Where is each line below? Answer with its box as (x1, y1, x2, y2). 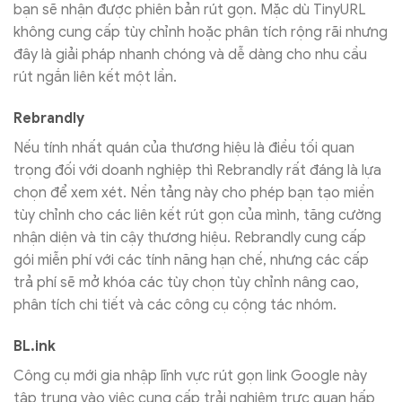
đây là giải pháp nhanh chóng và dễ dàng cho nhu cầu (13, 46, 367, 65)
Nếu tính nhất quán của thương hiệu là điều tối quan (13, 139, 354, 158)
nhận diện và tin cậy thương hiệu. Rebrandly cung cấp (13, 229, 366, 248)
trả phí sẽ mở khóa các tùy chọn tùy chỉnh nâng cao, (13, 274, 359, 293)
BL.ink (13, 337, 56, 356)
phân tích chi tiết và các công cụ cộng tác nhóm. (13, 296, 336, 315)
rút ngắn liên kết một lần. (13, 68, 177, 87)
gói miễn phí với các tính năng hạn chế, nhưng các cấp (13, 251, 369, 270)
